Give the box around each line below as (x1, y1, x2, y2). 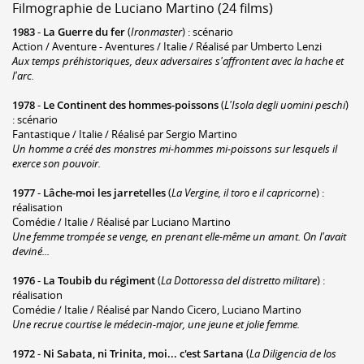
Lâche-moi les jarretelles (43, 184, 166, 200)
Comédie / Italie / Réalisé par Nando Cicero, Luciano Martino (12, 301, 301, 317)
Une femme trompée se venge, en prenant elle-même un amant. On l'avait (12, 228, 346, 244)
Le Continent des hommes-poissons (43, 97, 219, 112)
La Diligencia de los (249, 345, 336, 361)
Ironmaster (131, 24, 182, 39)
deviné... (12, 243, 50, 258)
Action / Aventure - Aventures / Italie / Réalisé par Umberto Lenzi (12, 38, 322, 54)
